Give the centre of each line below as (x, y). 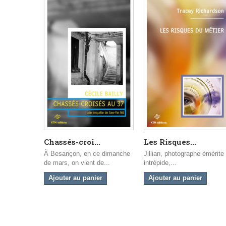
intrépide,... (160, 163)
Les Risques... (170, 142)
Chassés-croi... (72, 142)
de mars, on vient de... (77, 163)
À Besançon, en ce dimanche (87, 154)
